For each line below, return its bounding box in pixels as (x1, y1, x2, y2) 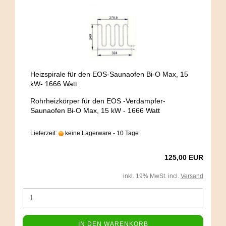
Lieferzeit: (30, 130, 59, 137)
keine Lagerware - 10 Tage (64, 130, 139, 137)
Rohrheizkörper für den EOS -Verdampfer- (30, 97, 165, 105)
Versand (181, 173, 203, 180)
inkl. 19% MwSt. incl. (123, 173, 181, 180)
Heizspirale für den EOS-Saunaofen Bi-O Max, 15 (30, 70, 188, 78)
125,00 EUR (164, 153, 203, 161)
